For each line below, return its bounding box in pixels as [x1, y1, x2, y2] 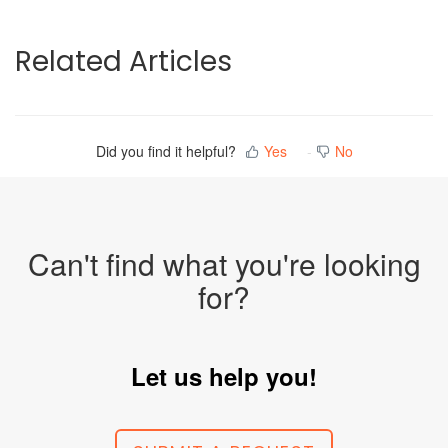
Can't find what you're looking [27, 242, 421, 285]
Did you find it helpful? [95, 141, 236, 161]
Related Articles [15, 42, 232, 81]
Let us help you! [131, 359, 317, 393]
